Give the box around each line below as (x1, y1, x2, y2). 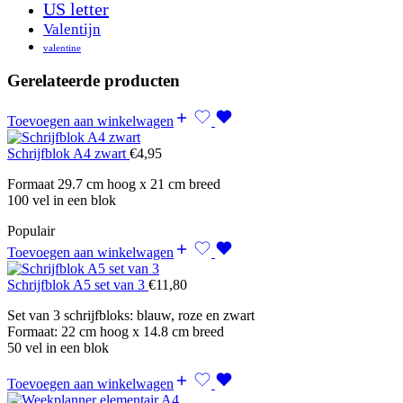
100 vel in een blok (7, 193, 116, 209)
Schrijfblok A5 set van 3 (7, 277, 148, 293)
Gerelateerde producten (7, 71, 180, 91)
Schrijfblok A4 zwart (7, 146, 130, 162)
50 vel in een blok (7, 340, 109, 356)
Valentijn (43, 19, 101, 38)
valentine (43, 42, 81, 53)
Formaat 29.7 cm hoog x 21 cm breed (7, 176, 220, 193)
